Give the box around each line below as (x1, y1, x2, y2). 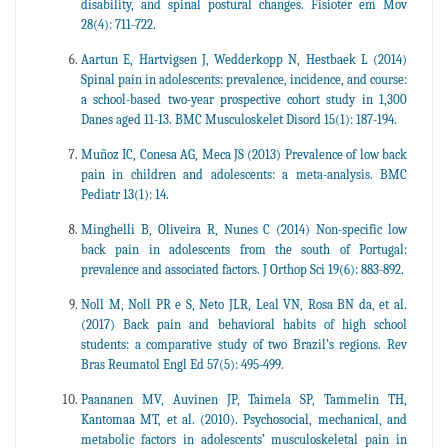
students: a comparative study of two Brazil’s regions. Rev (81, 336, 407, 352)
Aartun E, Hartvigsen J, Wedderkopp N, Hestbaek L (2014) (81, 51, 407, 67)
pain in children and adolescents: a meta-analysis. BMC (81, 166, 407, 182)
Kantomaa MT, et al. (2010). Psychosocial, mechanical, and (81, 411, 407, 427)
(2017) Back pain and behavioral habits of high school (81, 316, 407, 332)
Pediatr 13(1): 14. (81, 186, 169, 202)
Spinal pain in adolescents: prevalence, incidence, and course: (81, 71, 407, 87)
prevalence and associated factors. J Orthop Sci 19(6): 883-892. (81, 261, 404, 277)
